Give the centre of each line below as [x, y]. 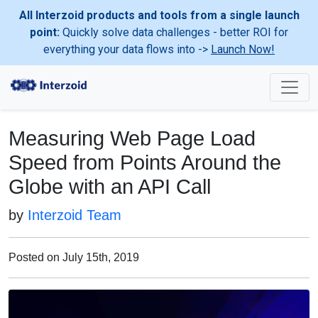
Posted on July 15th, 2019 [74, 257]
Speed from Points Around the [145, 163]
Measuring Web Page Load [132, 138]
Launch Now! [243, 49]
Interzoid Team [75, 215]
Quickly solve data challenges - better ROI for [174, 32]
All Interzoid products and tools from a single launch [159, 15]
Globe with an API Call [110, 187]
